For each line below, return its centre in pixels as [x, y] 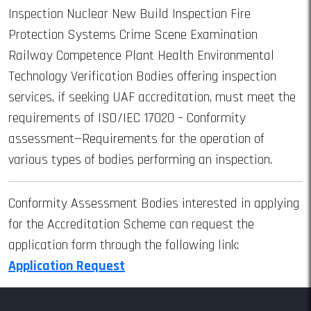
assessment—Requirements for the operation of [136, 138]
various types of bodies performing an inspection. [140, 159]
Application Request [67, 266]
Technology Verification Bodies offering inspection [142, 76]
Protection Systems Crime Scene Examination [133, 34]
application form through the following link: [124, 245]
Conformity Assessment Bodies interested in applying [154, 203]
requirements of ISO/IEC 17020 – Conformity [127, 118]
